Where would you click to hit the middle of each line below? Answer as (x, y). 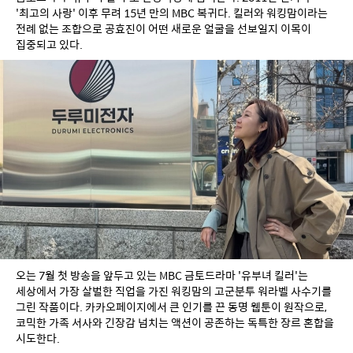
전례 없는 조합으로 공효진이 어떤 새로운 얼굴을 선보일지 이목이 (163, 28)
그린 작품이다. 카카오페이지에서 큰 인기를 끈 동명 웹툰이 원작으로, (171, 306)
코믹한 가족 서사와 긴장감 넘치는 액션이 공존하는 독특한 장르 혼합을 (175, 322)
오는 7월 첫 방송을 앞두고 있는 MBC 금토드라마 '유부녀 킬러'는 (162, 275)
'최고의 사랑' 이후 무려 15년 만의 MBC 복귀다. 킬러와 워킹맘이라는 (172, 13)
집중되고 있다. (49, 44)
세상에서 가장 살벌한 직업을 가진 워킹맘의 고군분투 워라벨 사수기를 (174, 290)
